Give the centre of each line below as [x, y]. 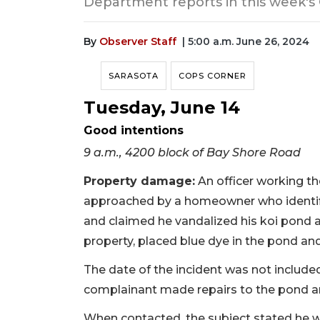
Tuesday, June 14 [162, 107]
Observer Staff [138, 41]
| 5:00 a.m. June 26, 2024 [246, 41]
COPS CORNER [212, 75]
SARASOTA [134, 75]
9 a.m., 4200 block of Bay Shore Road [192, 152]
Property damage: [139, 181]
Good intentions [134, 130]
